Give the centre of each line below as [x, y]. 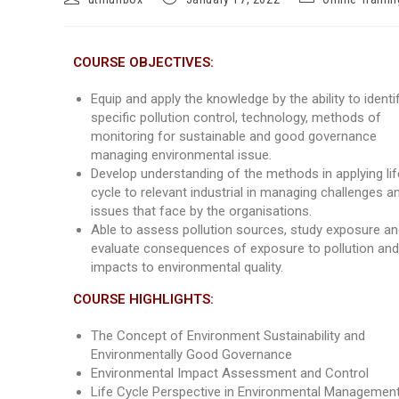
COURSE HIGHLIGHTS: [143, 299]
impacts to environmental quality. [187, 267]
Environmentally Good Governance [191, 354]
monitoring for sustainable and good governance [234, 136]
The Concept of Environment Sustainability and [228, 336]
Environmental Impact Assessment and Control [230, 373]
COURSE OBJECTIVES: [143, 62]
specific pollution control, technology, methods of [236, 118]
